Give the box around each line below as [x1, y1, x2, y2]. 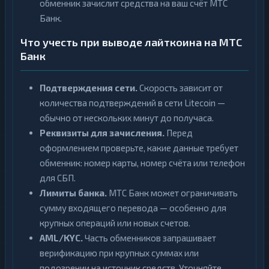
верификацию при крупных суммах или [40, 247, 199, 258]
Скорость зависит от [138, 82, 223, 93]
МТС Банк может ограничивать [107, 187, 238, 198]
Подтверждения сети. [40, 82, 138, 93]
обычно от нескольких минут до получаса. [40, 112, 214, 123]
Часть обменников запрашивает [83, 232, 216, 243]
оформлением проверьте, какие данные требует [40, 142, 238, 153]
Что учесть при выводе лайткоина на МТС [20, 35, 242, 49]
